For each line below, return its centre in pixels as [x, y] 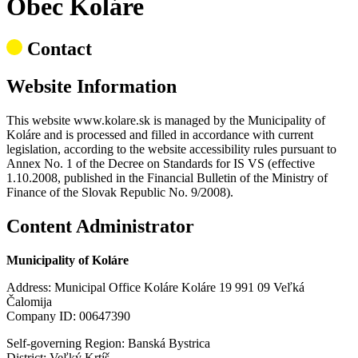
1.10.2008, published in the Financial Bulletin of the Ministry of [167, 177]
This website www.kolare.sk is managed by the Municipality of [166, 120]
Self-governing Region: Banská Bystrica [108, 343]
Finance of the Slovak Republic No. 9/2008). [120, 192]
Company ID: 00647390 [68, 316]
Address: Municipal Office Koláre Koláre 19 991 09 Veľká [155, 287]
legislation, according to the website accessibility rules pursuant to [171, 149]
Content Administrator [100, 226]
